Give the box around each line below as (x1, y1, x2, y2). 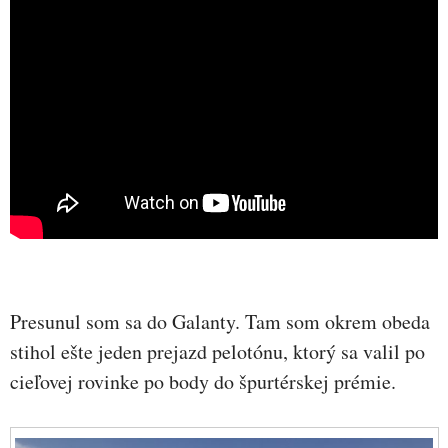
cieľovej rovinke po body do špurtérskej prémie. (10, 368, 396, 396)
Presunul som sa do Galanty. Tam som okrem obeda (10, 308, 430, 336)
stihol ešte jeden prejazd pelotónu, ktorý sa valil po (10, 338, 425, 366)
